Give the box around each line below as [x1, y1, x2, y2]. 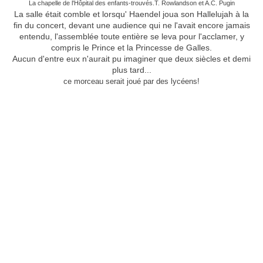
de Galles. [174, 43, 212, 53]
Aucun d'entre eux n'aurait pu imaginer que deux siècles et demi [12, 54, 251, 64]
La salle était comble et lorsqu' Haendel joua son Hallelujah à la [14, 9, 249, 19]
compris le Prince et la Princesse [51, 43, 174, 53]
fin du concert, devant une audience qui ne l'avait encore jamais [13, 21, 250, 31]
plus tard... [112, 65, 151, 75]
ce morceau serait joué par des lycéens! [63, 77, 200, 86]
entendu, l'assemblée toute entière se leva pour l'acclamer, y [19, 32, 244, 42]
